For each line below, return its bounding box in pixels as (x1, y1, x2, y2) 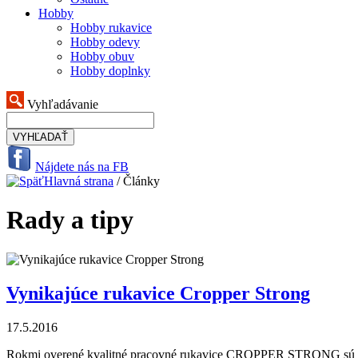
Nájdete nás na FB (35, 160, 129, 173)
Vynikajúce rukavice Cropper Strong (6, 282, 310, 304)
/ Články (113, 174, 160, 188)
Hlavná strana (44, 174, 113, 188)
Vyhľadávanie (24, 97, 98, 111)
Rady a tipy (6, 205, 133, 235)
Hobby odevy (70, 35, 140, 49)
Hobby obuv (70, 50, 134, 63)
